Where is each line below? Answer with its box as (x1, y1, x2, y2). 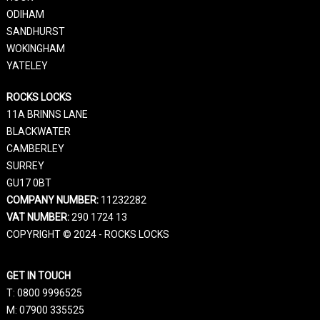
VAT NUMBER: (6, 211, 69, 223)
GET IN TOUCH (6, 269, 71, 281)
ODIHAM (6, 8, 44, 20)
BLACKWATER (6, 125, 71, 137)
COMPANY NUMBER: (6, 194, 99, 206)
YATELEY (6, 59, 48, 71)
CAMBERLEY (6, 142, 64, 154)
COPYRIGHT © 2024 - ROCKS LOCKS (6, 228, 169, 240)
